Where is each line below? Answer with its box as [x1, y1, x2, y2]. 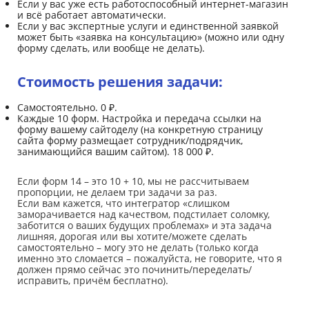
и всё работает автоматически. [17, 8, 166, 22]
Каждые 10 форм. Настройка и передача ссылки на [17, 112, 261, 126]
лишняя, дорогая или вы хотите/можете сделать [17, 230, 247, 243]
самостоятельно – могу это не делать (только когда [17, 241, 259, 255]
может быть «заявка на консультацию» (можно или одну [17, 30, 284, 44]
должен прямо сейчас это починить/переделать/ [17, 263, 252, 277]
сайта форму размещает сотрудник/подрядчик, [17, 134, 243, 148]
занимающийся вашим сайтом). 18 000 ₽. [17, 145, 217, 159]
